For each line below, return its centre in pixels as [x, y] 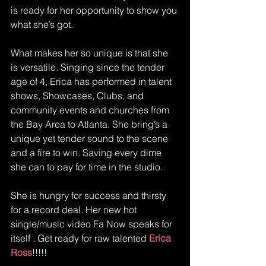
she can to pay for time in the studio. [88, 167]
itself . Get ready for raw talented [80, 238]
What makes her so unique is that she [91, 53]
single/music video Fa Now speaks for [93, 224]
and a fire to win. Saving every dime [87, 153]
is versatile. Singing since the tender [89, 67]
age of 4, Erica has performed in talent [92, 81]
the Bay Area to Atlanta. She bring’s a [90, 124]
